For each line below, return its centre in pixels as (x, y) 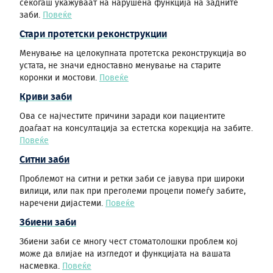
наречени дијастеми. (62, 204)
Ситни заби (44, 160)
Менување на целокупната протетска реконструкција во (133, 54)
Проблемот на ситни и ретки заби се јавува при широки (132, 179)
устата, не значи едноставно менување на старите (120, 66)
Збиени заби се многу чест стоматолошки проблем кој (129, 242)
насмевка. (41, 266)
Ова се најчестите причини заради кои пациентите (122, 116)
